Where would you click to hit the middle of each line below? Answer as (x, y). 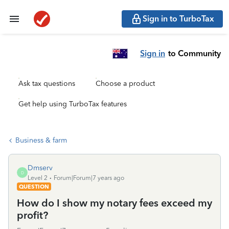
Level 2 (38, 178)
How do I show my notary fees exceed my (114, 203)
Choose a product (125, 84)
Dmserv (40, 168)
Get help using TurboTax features (73, 104)
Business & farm (41, 140)
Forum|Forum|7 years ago (89, 178)
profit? (32, 215)
